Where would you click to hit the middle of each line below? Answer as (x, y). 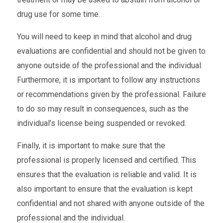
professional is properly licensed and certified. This (106, 160)
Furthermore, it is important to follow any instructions (108, 80)
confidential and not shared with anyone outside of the (111, 204)
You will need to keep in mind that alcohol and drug (104, 37)
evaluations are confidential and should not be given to (111, 51)
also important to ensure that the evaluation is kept (105, 189)
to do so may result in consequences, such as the (103, 109)
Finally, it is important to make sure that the (91, 146)
